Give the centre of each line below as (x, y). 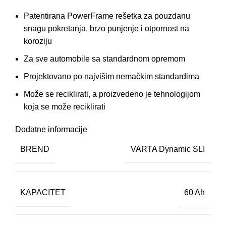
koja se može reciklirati (65, 107)
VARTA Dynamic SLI (168, 149)
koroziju (38, 41)
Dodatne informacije (51, 130)
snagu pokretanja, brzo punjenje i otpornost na (106, 29)
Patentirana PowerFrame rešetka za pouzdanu (107, 16)
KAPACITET (43, 192)
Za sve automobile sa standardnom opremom (104, 59)
